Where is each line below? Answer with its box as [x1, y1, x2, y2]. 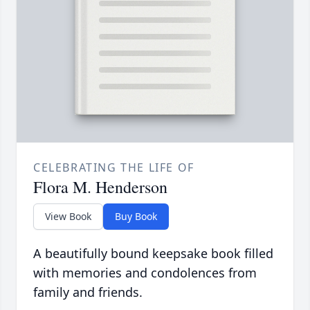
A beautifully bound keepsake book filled [33, 245, 273, 262]
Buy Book [115, 210, 157, 224]
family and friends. [33, 284, 143, 301]
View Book [45, 210, 91, 224]
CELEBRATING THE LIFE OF [33, 160, 194, 176]
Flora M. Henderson [33, 176, 167, 199]
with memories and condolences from [33, 264, 257, 282]
